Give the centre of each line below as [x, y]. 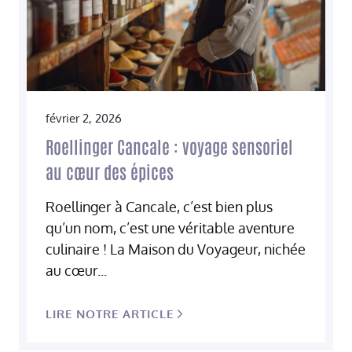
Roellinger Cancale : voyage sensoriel [169, 146]
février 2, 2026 [84, 118]
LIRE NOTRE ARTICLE [110, 313]
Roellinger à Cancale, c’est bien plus [159, 206]
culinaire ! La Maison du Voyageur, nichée [176, 249]
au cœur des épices [110, 171]
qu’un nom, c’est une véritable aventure [170, 227]
